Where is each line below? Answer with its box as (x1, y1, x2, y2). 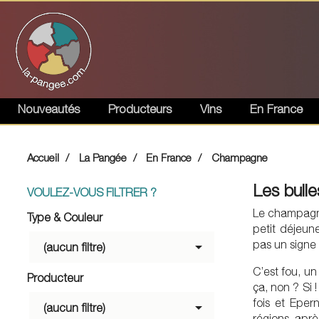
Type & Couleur (27, 210, 103, 224)
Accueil (26, 151, 59, 164)
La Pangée (78, 151, 127, 164)
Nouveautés (18, 102, 80, 116)
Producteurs (108, 102, 172, 116)
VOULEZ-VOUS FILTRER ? (27, 185, 157, 199)
